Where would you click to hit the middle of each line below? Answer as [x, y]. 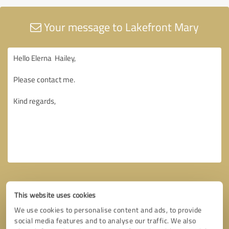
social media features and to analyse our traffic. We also [105, 221]
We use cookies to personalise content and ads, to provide [108, 210]
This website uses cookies [55, 195]
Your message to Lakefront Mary [120, 27]
